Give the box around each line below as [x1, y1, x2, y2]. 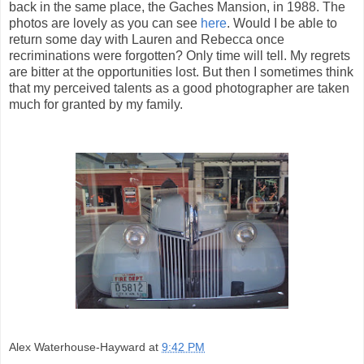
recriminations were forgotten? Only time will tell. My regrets [9, 49, 350, 63]
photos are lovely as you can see [9, 16, 201, 31]
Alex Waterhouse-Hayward [9, 340, 145, 353]
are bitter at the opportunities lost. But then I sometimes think [9, 65, 353, 80]
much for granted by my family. [9, 97, 183, 112]
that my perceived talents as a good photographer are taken [9, 81, 349, 96]
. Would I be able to [227, 16, 337, 31]
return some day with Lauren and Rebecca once [9, 32, 284, 47]
